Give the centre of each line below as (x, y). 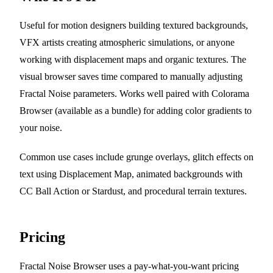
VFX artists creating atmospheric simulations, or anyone (127, 43)
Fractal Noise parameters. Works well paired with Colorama (134, 94)
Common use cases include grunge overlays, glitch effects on (136, 157)
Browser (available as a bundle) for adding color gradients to (136, 111)
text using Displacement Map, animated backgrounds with (131, 174)
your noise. (41, 128)
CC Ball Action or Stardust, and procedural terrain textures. (133, 191)
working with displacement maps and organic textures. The (133, 60)
